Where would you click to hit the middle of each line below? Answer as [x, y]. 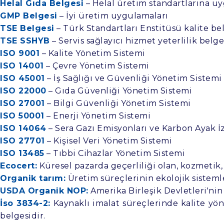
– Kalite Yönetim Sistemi [92, 53]
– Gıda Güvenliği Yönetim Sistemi [119, 90]
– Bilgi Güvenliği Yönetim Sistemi [118, 103]
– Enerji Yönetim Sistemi [97, 115]
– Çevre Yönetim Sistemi [96, 65]
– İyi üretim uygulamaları [113, 15]
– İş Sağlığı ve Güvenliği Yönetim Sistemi [133, 78]
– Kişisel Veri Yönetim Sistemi [108, 140]
